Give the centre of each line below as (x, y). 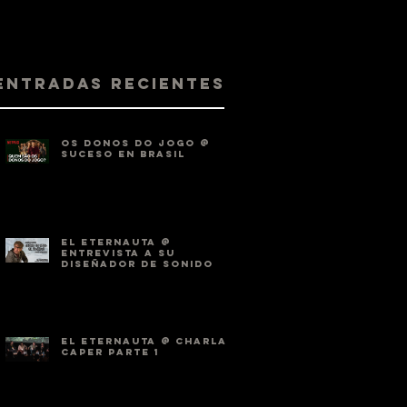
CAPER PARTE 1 (110, 352)
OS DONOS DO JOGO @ (135, 143)
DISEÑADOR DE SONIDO (137, 264)
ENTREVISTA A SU (118, 253)
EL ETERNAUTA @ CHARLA (144, 341)
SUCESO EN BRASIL (123, 154)
